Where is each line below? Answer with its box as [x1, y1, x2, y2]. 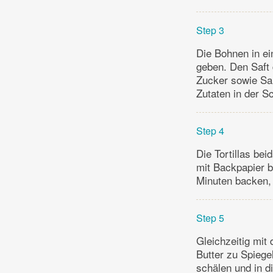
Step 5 [196, 210, 224, 225]
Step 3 [196, 23, 224, 37]
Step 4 [196, 123, 224, 138]
